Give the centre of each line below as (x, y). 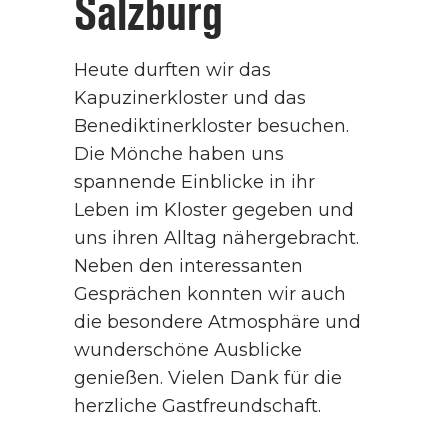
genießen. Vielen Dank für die (208, 377)
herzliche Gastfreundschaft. (197, 405)
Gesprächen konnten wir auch (210, 293)
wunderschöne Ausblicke (188, 349)
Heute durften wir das (172, 69)
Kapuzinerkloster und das (190, 97)
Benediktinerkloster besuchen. (211, 125)
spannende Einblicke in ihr (194, 181)
